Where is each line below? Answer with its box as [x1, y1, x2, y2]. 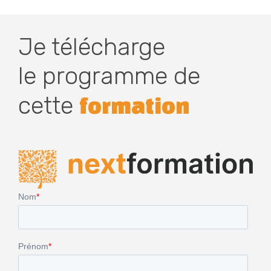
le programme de [18, 61, 200, 90]
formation [79, 92, 190, 118]
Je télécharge [18, 32, 165, 61]
